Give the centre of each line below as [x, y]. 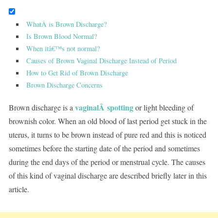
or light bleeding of [163, 108]
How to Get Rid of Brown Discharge [77, 73]
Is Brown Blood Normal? [62, 36]
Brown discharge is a [42, 108]
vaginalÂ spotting [104, 108]
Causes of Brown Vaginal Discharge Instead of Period [102, 61]
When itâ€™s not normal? [63, 49]
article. [19, 189]
